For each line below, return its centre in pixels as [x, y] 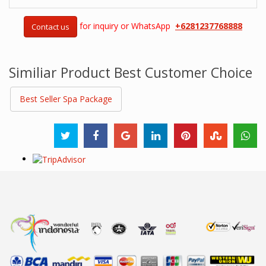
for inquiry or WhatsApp [127, 26]
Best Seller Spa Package [66, 99]
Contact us [50, 27]
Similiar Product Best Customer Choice [131, 73]
